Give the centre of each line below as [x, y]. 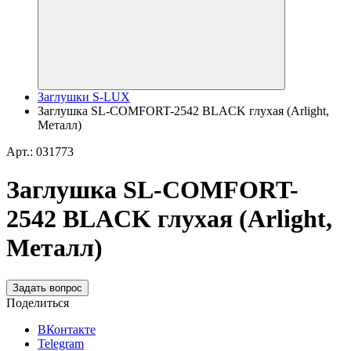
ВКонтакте [67, 329]
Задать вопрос [47, 288]
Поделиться [38, 302]
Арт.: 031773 [40, 152]
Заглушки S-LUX [84, 97]
